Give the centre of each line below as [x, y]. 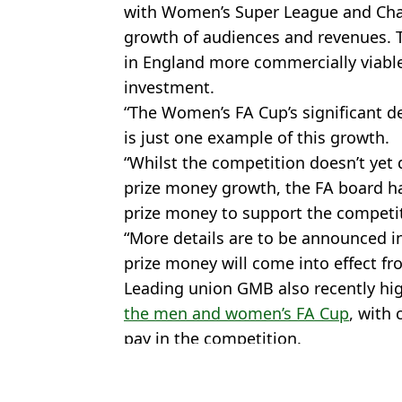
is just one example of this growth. [257, 137]
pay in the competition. [213, 338]
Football [255, 380]
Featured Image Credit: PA [212, 360]
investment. [169, 87]
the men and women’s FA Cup [236, 313]
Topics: [149, 380]
